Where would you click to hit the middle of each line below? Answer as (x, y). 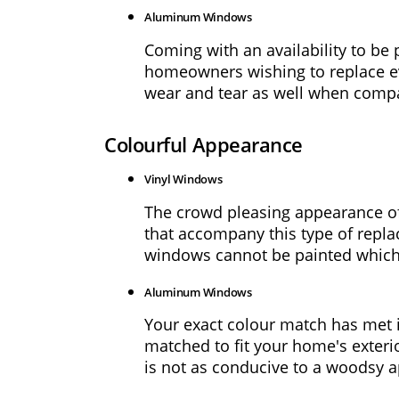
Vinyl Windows (183, 179)
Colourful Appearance (204, 145)
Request (57, 227)
